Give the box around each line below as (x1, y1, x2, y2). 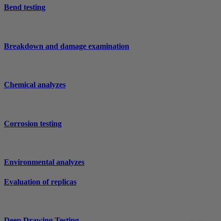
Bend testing (4, 3, 45, 12)
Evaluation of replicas (4, 177, 76, 186)
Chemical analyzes (4, 80, 66, 89)
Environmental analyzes (4, 158, 84, 167)
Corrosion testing (4, 119, 62, 128)
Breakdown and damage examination (4, 41, 129, 50)
